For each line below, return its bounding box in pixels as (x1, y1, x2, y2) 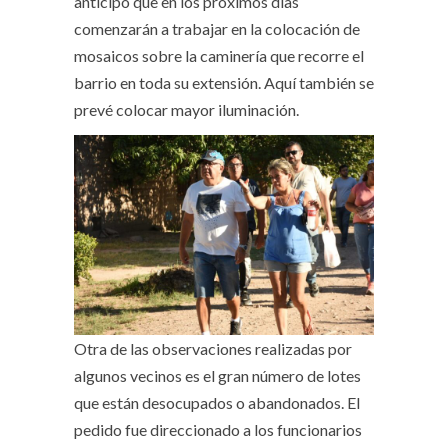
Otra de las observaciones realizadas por (74, 338, 352, 358)
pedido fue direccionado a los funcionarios (74, 419, 362, 439)
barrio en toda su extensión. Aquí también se (74, 73, 374, 92)
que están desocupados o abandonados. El (74, 392, 360, 412)
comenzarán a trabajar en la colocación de (74, 19, 360, 38)
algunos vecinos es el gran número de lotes (74, 365, 361, 385)
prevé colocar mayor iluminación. (74, 100, 299, 119)
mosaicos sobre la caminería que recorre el (74, 46, 364, 65)
